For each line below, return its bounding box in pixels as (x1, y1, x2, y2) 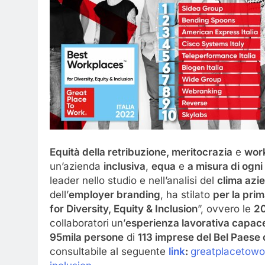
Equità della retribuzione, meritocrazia (50, 146, 232, 158)
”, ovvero (198, 202, 240, 215)
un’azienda (50, 160, 104, 172)
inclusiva (104, 160, 146, 172)
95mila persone (50, 231, 124, 243)
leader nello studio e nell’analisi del (50, 174, 217, 186)
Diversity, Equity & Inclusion (66, 202, 198, 215)
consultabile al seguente (50, 245, 169, 257)
